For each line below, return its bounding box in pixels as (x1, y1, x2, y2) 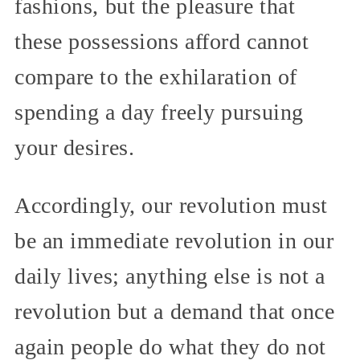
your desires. (14, 134, 135, 160)
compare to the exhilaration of (14, 63, 297, 89)
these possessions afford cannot (14, 28, 309, 54)
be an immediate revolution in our (14, 227, 334, 253)
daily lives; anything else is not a (14, 263, 325, 288)
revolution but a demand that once (14, 298, 335, 324)
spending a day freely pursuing (14, 99, 304, 125)
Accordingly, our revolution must (14, 192, 328, 218)
